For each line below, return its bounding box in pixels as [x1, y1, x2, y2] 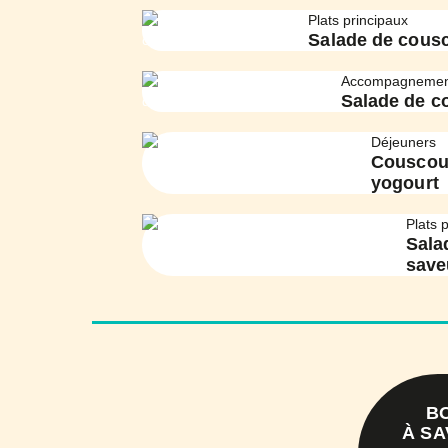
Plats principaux [308, 11, 409, 28]
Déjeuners [371, 133, 437, 150]
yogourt [371, 172, 439, 193]
